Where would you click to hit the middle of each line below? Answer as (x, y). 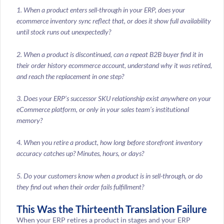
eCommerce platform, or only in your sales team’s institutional (102, 109)
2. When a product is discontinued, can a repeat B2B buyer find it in (109, 54)
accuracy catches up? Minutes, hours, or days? (80, 153)
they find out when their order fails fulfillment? (80, 186)
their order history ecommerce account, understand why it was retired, (114, 65)
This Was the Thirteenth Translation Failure (111, 209)
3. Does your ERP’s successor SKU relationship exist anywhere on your (113, 98)
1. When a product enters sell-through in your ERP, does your (100, 10)
